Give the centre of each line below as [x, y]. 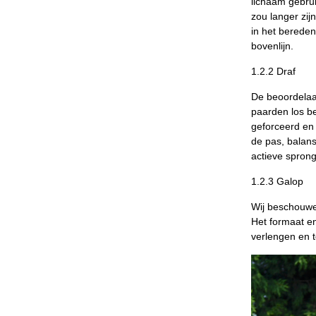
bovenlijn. [272, 46]
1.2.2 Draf [273, 71]
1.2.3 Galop [277, 181]
